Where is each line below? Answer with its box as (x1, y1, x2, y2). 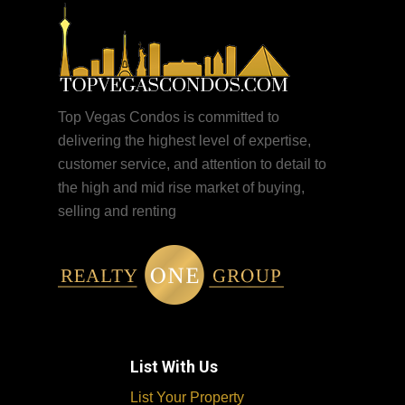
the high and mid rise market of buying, (58, 180, 306, 196)
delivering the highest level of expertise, (58, 133, 312, 149)
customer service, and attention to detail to (58, 156, 327, 173)
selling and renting (58, 203, 177, 220)
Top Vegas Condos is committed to (58, 109, 280, 126)
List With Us (130, 357, 219, 377)
